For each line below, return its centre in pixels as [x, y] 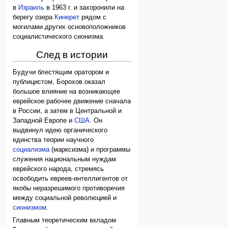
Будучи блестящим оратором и [61, 72]
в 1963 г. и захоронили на [84, 8]
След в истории [72, 55]
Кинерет [67, 18]
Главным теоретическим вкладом [65, 221]
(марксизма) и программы [90, 149]
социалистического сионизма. [59, 37]
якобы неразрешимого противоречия [69, 188]
